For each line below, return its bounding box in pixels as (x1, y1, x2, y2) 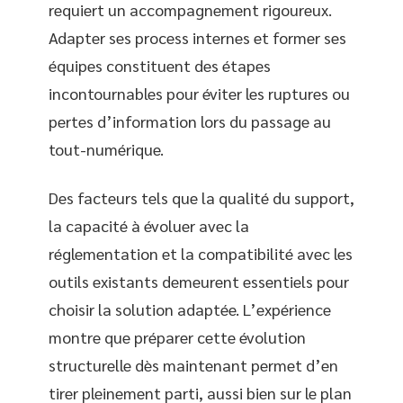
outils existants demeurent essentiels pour (49, 270, 349, 291)
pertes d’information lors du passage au (49, 111, 331, 131)
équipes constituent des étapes (49, 55, 271, 76)
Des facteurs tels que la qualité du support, (49, 186, 354, 208)
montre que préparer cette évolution (49, 326, 306, 347)
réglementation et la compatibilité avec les (49, 242, 353, 264)
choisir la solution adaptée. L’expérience (49, 298, 331, 319)
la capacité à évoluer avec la (49, 214, 249, 236)
